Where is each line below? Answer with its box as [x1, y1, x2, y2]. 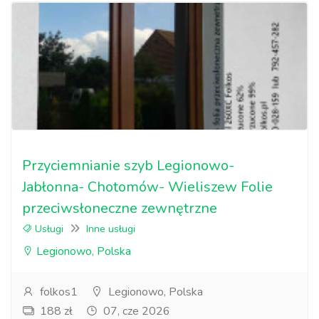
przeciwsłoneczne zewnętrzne [22, 199, 217, 218]
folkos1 [37, 284, 78, 300]
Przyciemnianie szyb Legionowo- [22, 156, 234, 175]
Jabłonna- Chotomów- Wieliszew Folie [22, 177, 273, 197]
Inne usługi [86, 222, 135, 236]
